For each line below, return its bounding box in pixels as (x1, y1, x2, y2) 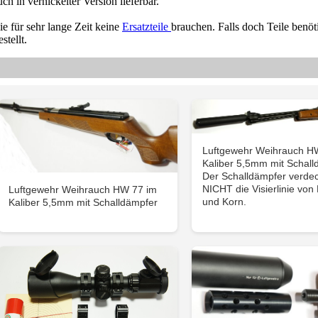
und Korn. (202, 195, 246, 207)
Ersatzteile (122, 21, 171, 33)
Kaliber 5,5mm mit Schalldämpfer (9, 196, 158, 208)
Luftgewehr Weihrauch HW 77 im (9, 183, 158, 195)
